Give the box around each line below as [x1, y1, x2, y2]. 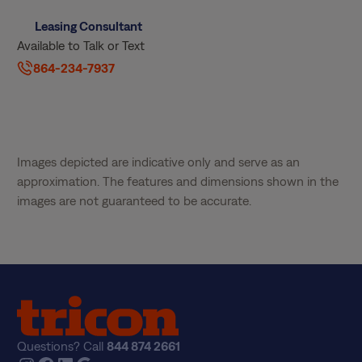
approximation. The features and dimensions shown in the [17, 174, 339, 189]
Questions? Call [17, 339, 107, 354]
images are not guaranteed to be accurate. [17, 193, 252, 208]
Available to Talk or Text [17, 37, 145, 53]
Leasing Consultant [34, 18, 142, 33]
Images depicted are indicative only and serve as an [17, 154, 301, 170]
